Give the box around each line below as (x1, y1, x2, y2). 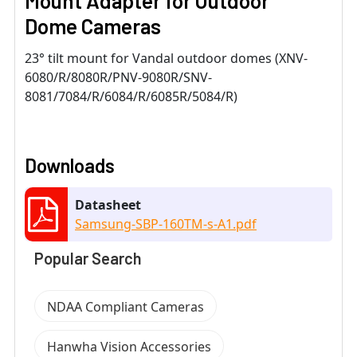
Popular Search (34, 249, 142, 269)
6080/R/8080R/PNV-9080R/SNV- (25, 69, 212, 87)
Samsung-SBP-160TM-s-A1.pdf (75, 215, 257, 233)
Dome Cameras (25, 14, 161, 39)
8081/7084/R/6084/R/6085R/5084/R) (25, 88, 237, 106)
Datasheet (75, 196, 141, 214)
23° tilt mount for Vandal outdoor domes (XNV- (25, 49, 308, 68)
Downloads (25, 154, 115, 178)
